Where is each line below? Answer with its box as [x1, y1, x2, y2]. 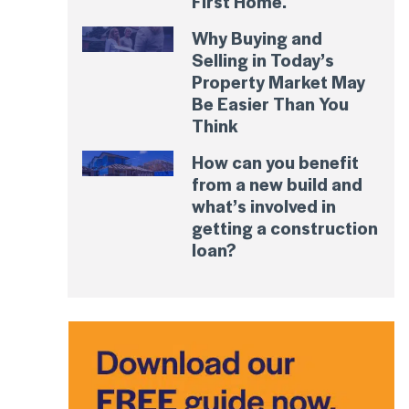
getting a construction [192, 214, 379, 240]
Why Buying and [192, 24, 323, 50]
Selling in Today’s [192, 46, 335, 72]
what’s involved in [192, 192, 337, 218]
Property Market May [192, 68, 366, 94]
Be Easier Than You [192, 89, 350, 116]
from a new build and [192, 170, 363, 196]
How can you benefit [192, 148, 360, 174]
